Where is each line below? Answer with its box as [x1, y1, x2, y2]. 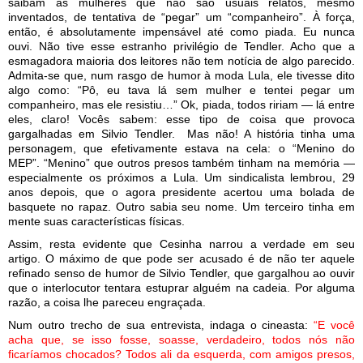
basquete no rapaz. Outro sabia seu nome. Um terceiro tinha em [8, 199, 355, 213]
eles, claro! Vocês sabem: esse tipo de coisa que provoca [8, 112, 355, 126]
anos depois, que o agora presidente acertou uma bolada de [8, 185, 355, 199]
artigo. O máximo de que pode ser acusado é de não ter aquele [8, 251, 355, 265]
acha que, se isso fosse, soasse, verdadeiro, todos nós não [8, 332, 355, 346]
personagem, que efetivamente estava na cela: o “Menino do [8, 141, 355, 155]
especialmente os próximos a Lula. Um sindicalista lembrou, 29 [8, 170, 355, 184]
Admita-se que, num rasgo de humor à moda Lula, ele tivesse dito [8, 68, 355, 82]
